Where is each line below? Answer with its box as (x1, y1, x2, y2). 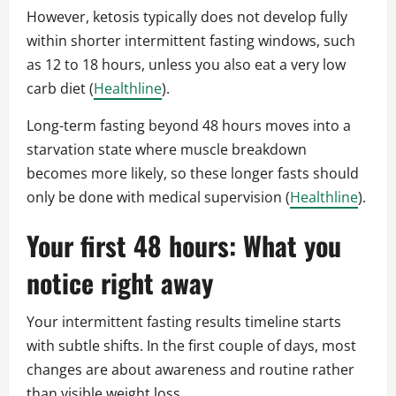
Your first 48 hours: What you (27, 225, 341, 266)
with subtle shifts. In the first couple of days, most (27, 336, 356, 356)
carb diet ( (27, 79, 94, 99)
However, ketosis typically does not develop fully (27, 7, 347, 27)
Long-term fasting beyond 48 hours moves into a (27, 116, 351, 136)
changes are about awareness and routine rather (27, 360, 354, 380)
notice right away (27, 263, 213, 303)
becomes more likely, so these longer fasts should (27, 164, 359, 184)
